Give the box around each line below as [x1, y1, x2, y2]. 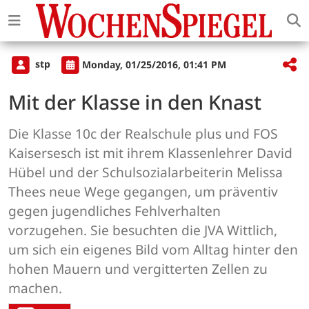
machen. [8, 279, 62, 298]
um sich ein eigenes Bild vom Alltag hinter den [8, 240, 298, 259]
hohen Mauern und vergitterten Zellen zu [8, 259, 268, 279]
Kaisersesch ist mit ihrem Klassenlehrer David [8, 143, 292, 163]
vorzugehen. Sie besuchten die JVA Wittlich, [8, 221, 277, 240]
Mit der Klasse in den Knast [8, 88, 261, 116]
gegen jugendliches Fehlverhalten [8, 201, 221, 221]
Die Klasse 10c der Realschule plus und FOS [8, 124, 278, 143]
